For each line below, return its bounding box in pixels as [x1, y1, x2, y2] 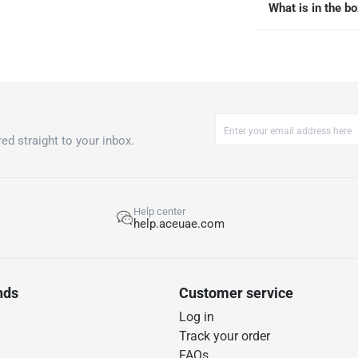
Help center [133, 205, 185, 218]
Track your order [179, 328, 270, 344]
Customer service [179, 284, 293, 302]
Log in [179, 309, 214, 325]
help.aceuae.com [133, 217, 225, 232]
